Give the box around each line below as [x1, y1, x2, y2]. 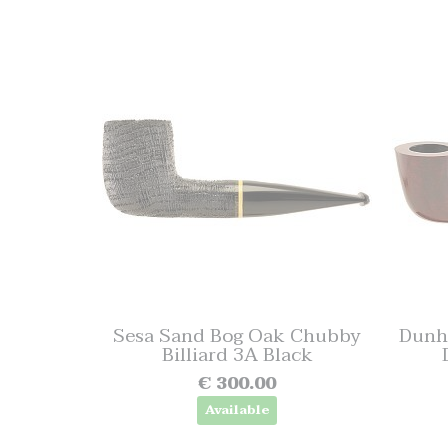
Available [204, 399, 270, 421]
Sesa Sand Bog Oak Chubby [113, 319, 361, 352]
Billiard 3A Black [161, 338, 313, 371]
